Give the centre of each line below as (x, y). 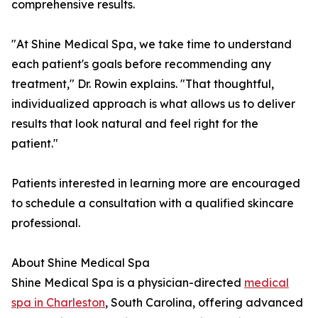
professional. (46, 223)
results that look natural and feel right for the (135, 124)
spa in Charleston (58, 303)
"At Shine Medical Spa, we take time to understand (152, 44)
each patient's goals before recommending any (141, 64)
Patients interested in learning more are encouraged (156, 183)
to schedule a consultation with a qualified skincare (153, 203)
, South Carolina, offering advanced (204, 303)
